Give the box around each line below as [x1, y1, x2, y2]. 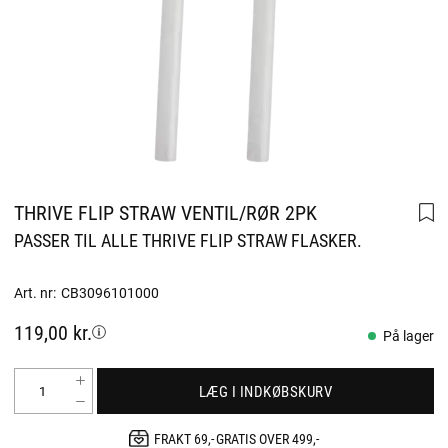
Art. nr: [14, 283, 56, 302]
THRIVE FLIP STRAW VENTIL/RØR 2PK [14, 199, 317, 225]
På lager [383, 326, 434, 345]
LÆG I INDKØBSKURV [198, 380, 333, 401]
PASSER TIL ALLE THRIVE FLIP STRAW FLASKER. [14, 228, 363, 252]
